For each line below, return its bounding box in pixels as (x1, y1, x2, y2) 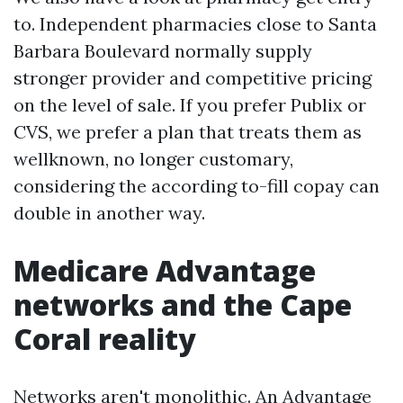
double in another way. (13, 201, 205, 224)
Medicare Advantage (13, 251, 316, 290)
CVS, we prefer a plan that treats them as (13, 121, 362, 143)
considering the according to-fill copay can (13, 175, 380, 197)
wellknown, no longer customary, (13, 148, 293, 170)
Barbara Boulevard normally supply (13, 40, 312, 62)
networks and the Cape (13, 285, 352, 324)
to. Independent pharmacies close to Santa (13, 13, 377, 35)
